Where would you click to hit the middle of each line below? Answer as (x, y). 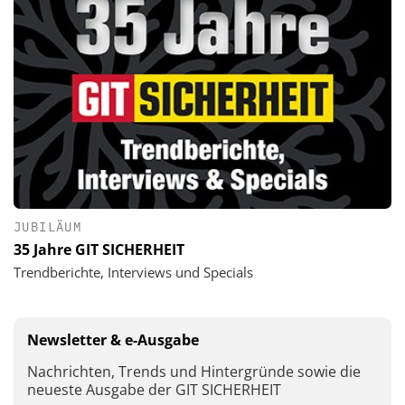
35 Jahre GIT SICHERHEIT (99, 249)
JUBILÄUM (48, 226)
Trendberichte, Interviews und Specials (133, 272)
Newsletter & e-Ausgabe (113, 339)
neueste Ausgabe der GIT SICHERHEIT (154, 389)
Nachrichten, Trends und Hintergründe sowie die (194, 371)
